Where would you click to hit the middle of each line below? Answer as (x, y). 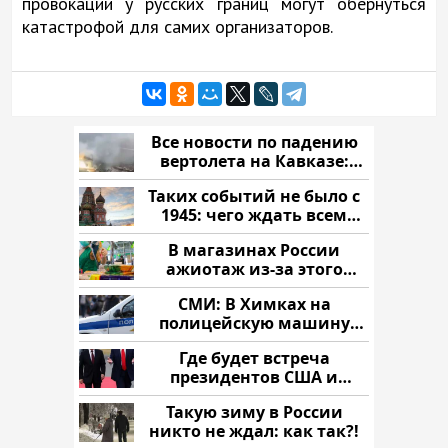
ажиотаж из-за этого (254, 268)
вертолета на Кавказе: (254, 160)
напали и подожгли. (254, 341)
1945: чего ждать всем (254, 214)
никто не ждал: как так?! (254, 430)
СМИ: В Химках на (254, 303)
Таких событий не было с (254, 195)
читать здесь (254, 179)
